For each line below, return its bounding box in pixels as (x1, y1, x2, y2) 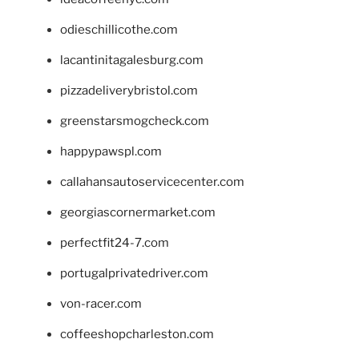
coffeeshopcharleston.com (60, 327, 214, 342)
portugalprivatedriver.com (60, 266, 208, 281)
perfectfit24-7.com (60, 236, 169, 251)
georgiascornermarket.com (60, 205, 216, 220)
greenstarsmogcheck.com (60, 114, 209, 129)
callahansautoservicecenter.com (60, 175, 244, 190)
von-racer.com (60, 296, 142, 312)
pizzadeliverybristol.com (60, 83, 198, 99)
